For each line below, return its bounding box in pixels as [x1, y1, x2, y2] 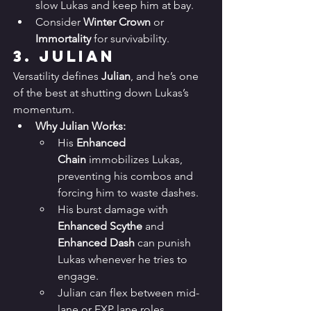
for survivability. [91, 32, 169, 46]
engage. [58, 269, 99, 283]
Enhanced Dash [58, 236, 135, 250]
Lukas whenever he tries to [58, 253, 190, 267]
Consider [35, 15, 83, 29]
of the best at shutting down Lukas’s [13, 86, 192, 100]
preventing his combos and [58, 169, 196, 183]
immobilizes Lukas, [86, 153, 185, 167]
